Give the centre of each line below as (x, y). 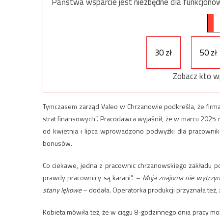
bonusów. (57, 143)
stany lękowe (62, 190)
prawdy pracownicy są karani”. (89, 178)
